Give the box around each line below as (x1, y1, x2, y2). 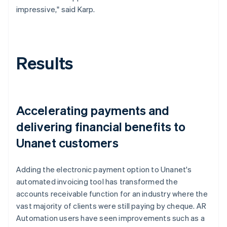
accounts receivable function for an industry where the (16, 188, 208, 199)
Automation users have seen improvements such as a (16, 212, 205, 223)
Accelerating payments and (16, 102, 170, 118)
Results (16, 51, 73, 73)
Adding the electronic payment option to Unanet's (16, 164, 192, 174)
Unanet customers (16, 134, 119, 150)
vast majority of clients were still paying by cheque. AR (16, 200, 207, 211)
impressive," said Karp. (16, 4, 95, 14)
